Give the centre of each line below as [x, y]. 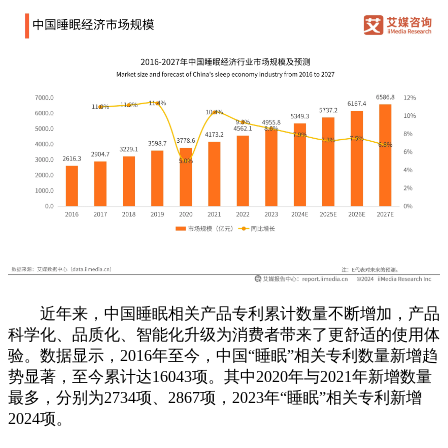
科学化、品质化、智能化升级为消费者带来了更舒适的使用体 [224, 334]
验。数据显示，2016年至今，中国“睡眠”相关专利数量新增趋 [223, 355]
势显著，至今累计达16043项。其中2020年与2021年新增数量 [220, 376]
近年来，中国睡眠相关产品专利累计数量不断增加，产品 [224, 313]
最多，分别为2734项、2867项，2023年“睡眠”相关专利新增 [215, 397]
